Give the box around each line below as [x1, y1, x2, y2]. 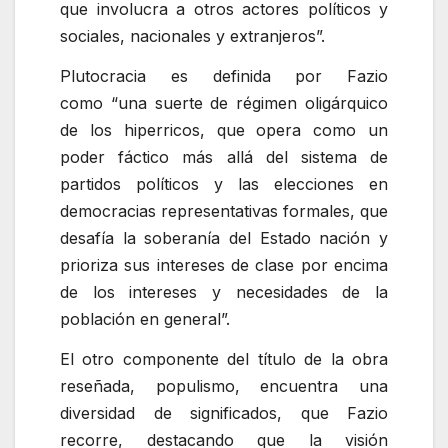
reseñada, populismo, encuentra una [60, 375, 388, 396]
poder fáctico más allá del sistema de [60, 147, 388, 168]
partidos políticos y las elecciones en [60, 174, 388, 195]
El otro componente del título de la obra [60, 348, 388, 369]
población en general [60, 309, 221, 330]
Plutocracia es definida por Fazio [60, 66, 388, 87]
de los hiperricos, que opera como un [60, 120, 388, 141]
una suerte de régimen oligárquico [117, 93, 389, 114]
